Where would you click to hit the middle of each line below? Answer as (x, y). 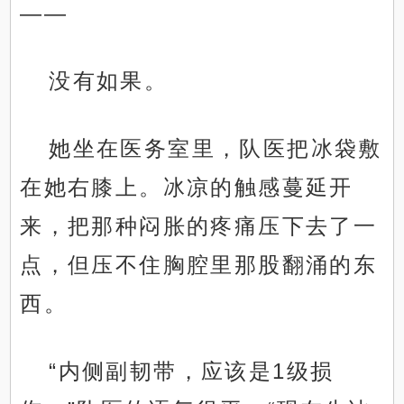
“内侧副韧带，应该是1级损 (192, 372)
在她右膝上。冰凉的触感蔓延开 (187, 188)
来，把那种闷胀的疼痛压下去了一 (199, 226)
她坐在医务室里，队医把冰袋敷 (216, 149)
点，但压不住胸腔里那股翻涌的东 (199, 265)
